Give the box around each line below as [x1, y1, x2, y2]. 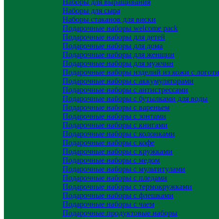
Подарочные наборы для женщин [63, 50, 175, 59]
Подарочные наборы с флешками [63, 191, 174, 199]
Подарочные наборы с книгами [63, 121, 168, 129]
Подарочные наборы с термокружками [63, 182, 192, 191]
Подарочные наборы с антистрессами [63, 86, 188, 94]
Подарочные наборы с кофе [63, 138, 154, 147]
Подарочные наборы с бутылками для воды [63, 94, 208, 103]
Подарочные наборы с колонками [63, 130, 175, 138]
